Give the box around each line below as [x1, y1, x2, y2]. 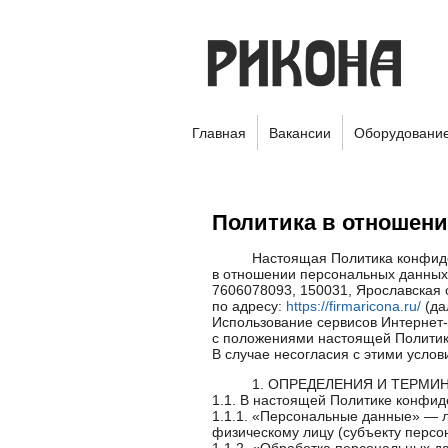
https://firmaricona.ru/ [286, 298, 421, 314]
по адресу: [212, 298, 286, 314]
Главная [192, 125, 246, 141]
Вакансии [269, 125, 331, 141]
